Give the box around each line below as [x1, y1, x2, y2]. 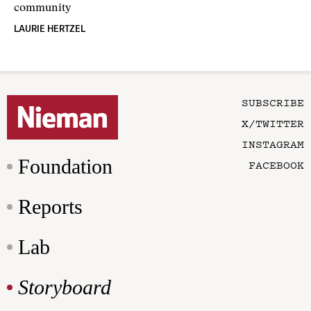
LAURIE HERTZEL [14, 24, 85, 35]
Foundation [18, 155, 112, 178]
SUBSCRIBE [242, 94, 304, 110]
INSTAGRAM [242, 136, 304, 152]
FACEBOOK [249, 157, 304, 173]
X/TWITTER [242, 115, 304, 131]
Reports [18, 195, 83, 219]
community [14, 3, 72, 15]
